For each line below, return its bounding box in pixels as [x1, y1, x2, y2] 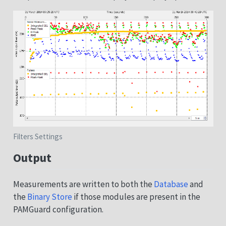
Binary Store [27, 191, 72, 203]
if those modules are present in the [72, 191, 200, 203]
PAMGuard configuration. [13, 204, 103, 215]
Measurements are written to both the [13, 179, 154, 190]
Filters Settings [13, 131, 63, 141]
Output [13, 149, 51, 165]
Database [153, 179, 188, 190]
